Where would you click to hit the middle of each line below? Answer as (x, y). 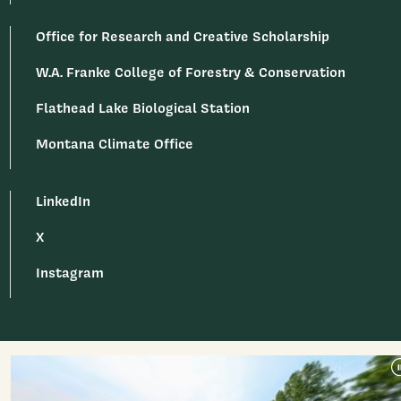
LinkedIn (64, 200)
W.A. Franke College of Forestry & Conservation (191, 72)
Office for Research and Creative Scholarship (183, 36)
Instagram (70, 272)
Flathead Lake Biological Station (143, 107)
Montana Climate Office (115, 143)
